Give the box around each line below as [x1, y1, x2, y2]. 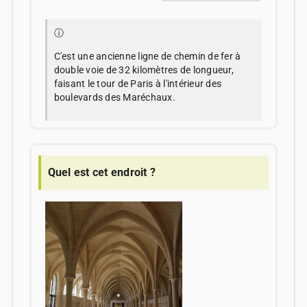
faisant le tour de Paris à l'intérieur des [53, 78, 222, 90]
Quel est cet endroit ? [47, 166, 156, 180]
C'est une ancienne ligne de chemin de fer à [53, 51, 241, 62]
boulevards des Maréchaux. [53, 92, 175, 103]
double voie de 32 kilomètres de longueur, [53, 64, 234, 76]
